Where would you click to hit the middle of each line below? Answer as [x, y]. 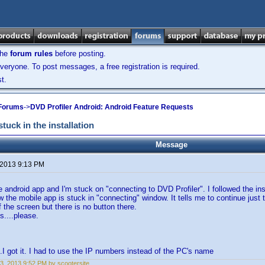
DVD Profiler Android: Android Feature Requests [112, 107]
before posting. [79, 54]
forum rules [31, 54]
